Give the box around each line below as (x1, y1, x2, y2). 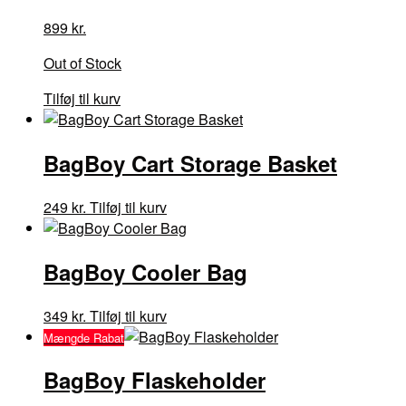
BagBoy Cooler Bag (43, 256, 247, 287)
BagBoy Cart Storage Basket (43, 147, 337, 179)
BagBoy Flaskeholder (43, 364, 266, 396)
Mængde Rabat (43, 328, 124, 346)
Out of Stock (43, 52, 121, 73)
